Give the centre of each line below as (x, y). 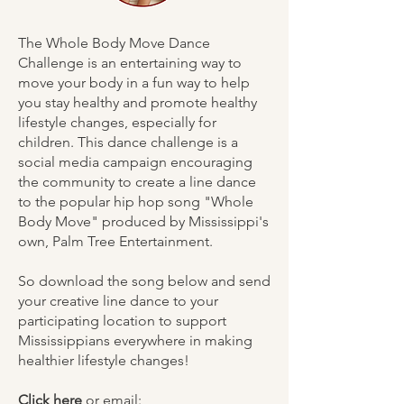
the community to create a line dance (137, 182)
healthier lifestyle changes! (107, 360)
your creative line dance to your (118, 301)
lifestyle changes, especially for (117, 122)
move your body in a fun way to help (134, 83)
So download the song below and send (144, 281)
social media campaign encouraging (135, 162)
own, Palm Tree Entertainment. (115, 241)
